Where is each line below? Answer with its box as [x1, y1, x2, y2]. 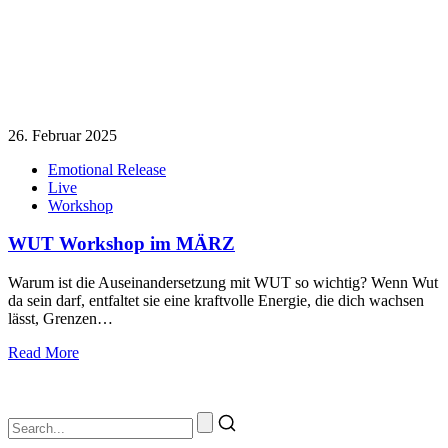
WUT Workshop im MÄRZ [8, 233, 235, 255]
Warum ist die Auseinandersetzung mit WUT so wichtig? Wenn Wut [8, 273, 438, 291]
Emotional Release [48, 160, 166, 178]
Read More [8, 343, 79, 361]
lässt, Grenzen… [8, 309, 113, 327]
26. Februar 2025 [8, 126, 117, 144]
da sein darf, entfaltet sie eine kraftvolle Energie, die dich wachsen [8, 291, 424, 309]
